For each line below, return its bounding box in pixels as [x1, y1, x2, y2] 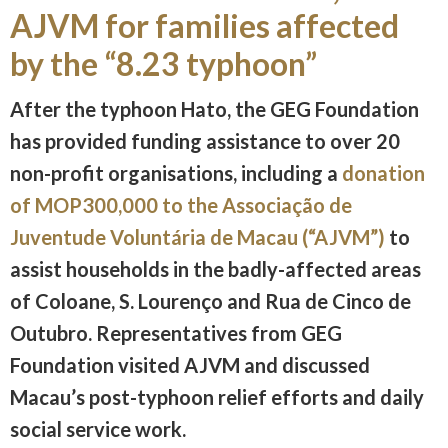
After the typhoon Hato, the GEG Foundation [10, 96, 419, 121]
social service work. [10, 416, 186, 441]
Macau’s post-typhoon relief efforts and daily [10, 384, 424, 409]
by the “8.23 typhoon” [10, 43, 317, 83]
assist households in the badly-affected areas [10, 256, 421, 281]
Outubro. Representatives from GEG [10, 320, 342, 345]
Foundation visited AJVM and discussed [10, 352, 370, 377]
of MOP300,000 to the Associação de [10, 192, 352, 217]
